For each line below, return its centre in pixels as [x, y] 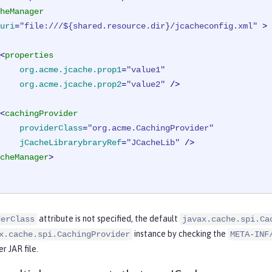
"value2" [146, 85]
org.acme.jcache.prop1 [70, 70]
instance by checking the [180, 234]
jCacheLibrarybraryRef [70, 143]
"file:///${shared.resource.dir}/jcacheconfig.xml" [138, 26]
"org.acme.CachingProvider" [151, 128]
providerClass [51, 128]
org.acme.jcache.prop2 [70, 85]
